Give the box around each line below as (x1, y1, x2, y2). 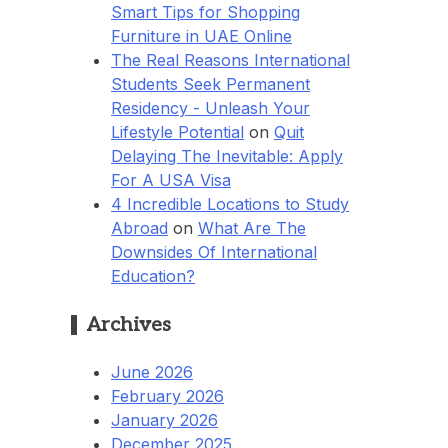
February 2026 (111, 385, 224, 406)
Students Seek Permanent (111, 74, 310, 95)
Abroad (111, 218, 168, 239)
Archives (87, 312, 171, 337)
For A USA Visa (111, 170, 231, 191)
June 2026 (111, 361, 193, 382)
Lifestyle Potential (111, 122, 244, 143)
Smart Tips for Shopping (111, 2, 300, 23)
